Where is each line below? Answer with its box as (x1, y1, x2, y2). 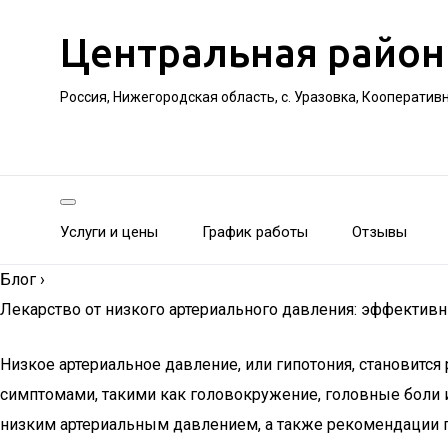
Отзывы (352, 223, 407, 241)
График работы (202, 223, 308, 241)
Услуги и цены (60, 223, 158, 241)
